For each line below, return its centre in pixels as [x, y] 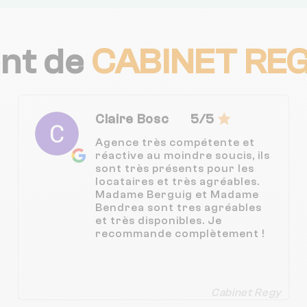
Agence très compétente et [175, 143]
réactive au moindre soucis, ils [183, 156]
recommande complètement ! [181, 234]
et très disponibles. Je [159, 221]
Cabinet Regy [246, 292]
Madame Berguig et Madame [177, 195]
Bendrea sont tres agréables [179, 208]
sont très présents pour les [175, 169]
